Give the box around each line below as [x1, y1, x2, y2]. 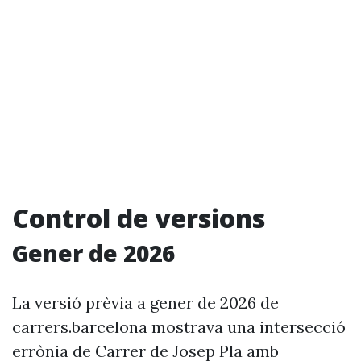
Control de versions [12, 201, 265, 235]
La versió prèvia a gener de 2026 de [12, 293, 279, 313]
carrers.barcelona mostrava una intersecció [12, 317, 346, 337]
